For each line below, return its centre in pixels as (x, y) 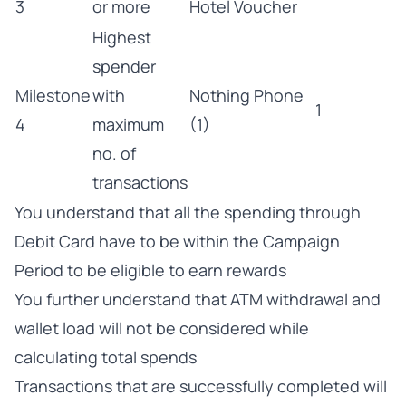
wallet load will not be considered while (162, 328)
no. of (114, 153)
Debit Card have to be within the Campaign (177, 241)
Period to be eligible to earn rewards (150, 270)
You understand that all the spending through (188, 212)
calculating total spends (106, 357)
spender (124, 66)
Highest (122, 37)
